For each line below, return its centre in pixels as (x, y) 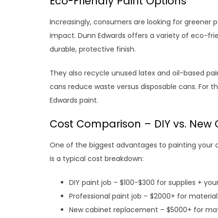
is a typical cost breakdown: (97, 159)
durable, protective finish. (93, 49)
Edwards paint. (74, 100)
